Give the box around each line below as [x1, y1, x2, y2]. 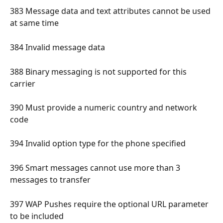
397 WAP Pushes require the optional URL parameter [10, 198, 211, 210]
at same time [10, 17, 61, 29]
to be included [10, 210, 66, 222]
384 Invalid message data [10, 41, 107, 53]
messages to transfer [10, 174, 93, 186]
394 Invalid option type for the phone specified [10, 138, 188, 149]
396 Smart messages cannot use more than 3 [10, 162, 182, 174]
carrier [10, 78, 37, 89]
